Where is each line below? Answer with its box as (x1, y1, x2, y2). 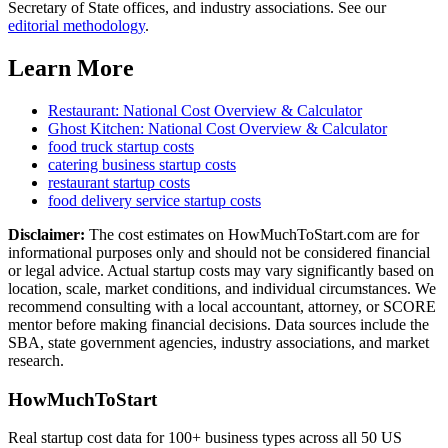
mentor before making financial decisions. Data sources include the (8, 316, 429, 334)
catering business (48, 156, 155, 174)
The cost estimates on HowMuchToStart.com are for (89, 226, 419, 244)
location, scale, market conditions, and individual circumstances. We (8, 280, 436, 298)
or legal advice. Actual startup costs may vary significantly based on (8, 262, 434, 280)
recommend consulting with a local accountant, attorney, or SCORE (8, 298, 436, 316)
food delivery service (48, 192, 180, 210)
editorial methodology (8, 17, 145, 35)
